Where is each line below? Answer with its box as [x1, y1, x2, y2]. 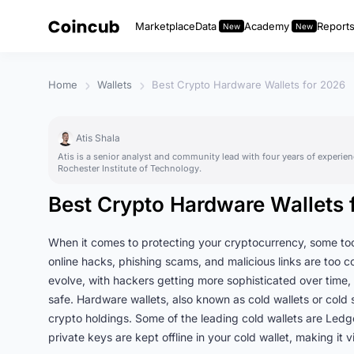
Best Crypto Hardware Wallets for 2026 [152, 78, 345, 91]
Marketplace [135, 20, 195, 32]
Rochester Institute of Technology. [58, 163, 201, 174]
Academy [244, 20, 289, 32]
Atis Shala [76, 132, 120, 144]
